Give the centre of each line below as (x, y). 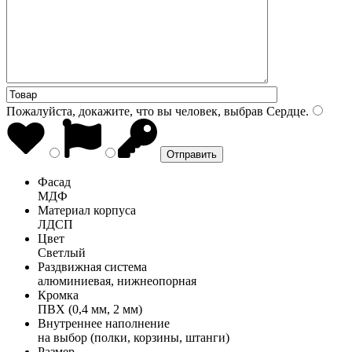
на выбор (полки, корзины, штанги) (134, 337)
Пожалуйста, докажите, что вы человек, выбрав (135, 111)
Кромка (58, 295)
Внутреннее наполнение (104, 323)
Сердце (284, 111)
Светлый (62, 252)
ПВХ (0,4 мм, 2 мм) (90, 309)
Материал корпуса (87, 210)
